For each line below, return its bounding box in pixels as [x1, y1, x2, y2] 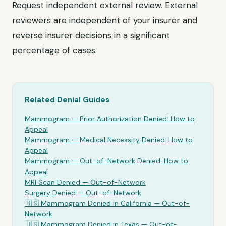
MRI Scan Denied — [25, 178, 90, 187]
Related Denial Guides [25, 95, 109, 105]
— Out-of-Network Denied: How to [70, 156, 188, 165]
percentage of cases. [12, 45, 97, 56]
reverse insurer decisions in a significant [12, 30, 170, 41]
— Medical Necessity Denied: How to [70, 135, 193, 144]
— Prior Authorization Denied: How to [70, 114, 195, 123]
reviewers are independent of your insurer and [12, 15, 197, 26]
